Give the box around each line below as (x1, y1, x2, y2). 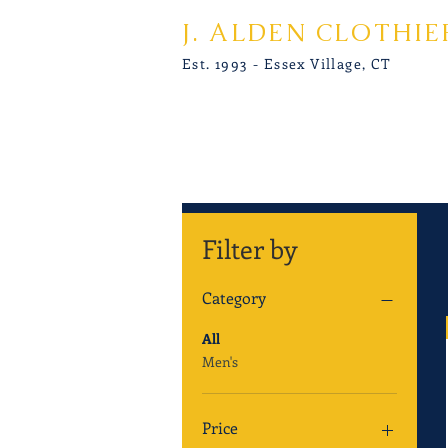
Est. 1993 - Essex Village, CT (182, 54, 391, 73)
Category (202, 286, 266, 308)
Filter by (202, 230, 297, 266)
